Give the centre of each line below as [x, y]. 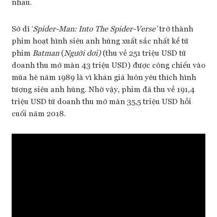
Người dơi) [82, 52]
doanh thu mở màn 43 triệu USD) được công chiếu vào [108, 64]
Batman [46, 52]
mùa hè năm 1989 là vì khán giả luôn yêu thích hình [104, 77]
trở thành [175, 28]
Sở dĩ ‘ [22, 28]
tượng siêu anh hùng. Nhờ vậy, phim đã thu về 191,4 [103, 89]
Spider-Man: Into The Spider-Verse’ [95, 28]
